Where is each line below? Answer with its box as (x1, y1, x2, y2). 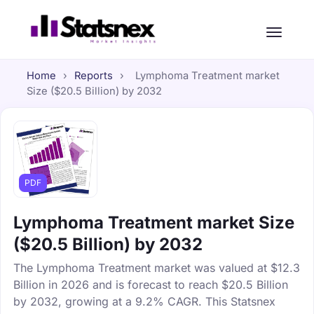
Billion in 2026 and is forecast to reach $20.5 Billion (13, 277, 288, 292)
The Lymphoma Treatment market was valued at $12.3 (13, 260, 300, 275)
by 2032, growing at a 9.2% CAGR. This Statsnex (13, 294, 275, 308)
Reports (74, 69, 113, 82)
